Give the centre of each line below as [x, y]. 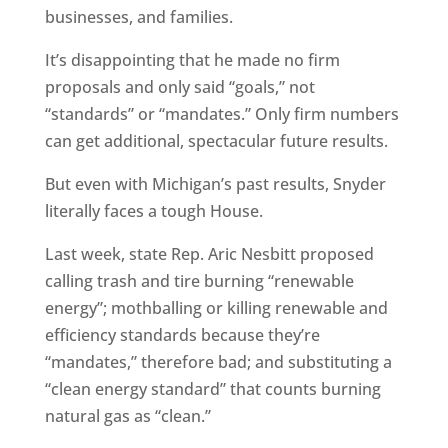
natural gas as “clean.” [127, 416]
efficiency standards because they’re [182, 335]
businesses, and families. [138, 17]
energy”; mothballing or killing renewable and [216, 308]
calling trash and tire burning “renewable [199, 281]
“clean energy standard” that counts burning [212, 389]
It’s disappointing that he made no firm [192, 60]
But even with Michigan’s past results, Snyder [215, 184]
